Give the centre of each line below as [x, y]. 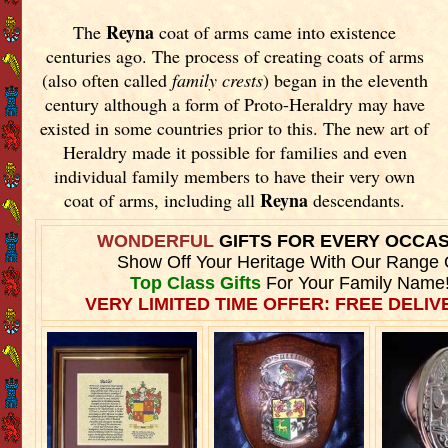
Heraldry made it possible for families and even [234, 151]
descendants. [357, 199]
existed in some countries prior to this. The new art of [235, 127]
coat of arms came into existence [275, 31]
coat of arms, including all [162, 199]
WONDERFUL [158, 240]
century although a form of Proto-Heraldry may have [234, 103]
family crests [217, 79]
